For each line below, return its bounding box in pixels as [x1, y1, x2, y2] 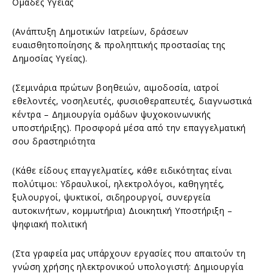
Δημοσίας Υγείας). [12, 52, 88, 64]
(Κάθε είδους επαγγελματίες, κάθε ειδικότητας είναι [12, 164, 232, 176]
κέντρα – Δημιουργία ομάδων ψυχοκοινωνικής [12, 108, 211, 120]
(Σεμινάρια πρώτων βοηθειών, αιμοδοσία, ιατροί [12, 81, 219, 93]
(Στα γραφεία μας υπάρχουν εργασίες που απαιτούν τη [12, 247, 246, 259]
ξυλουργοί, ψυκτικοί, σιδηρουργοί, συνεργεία [12, 191, 211, 203]
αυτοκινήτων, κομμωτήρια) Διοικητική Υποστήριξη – [12, 204, 232, 216]
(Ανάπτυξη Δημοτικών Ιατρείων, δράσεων [12, 25, 189, 37]
